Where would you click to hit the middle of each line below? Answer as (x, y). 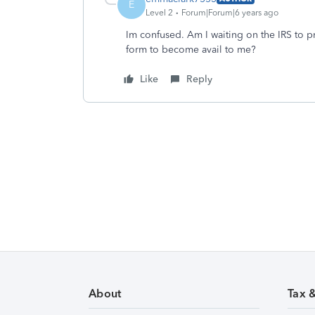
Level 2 (159, 12)
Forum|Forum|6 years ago (230, 12)
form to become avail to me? (192, 50)
